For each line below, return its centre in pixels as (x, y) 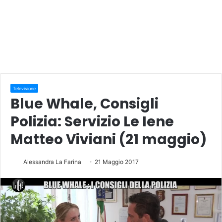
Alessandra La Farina (52, 162)
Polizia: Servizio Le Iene (92, 121)
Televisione (24, 88)
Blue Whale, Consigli (84, 104)
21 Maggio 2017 (117, 162)
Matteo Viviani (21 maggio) (109, 139)
